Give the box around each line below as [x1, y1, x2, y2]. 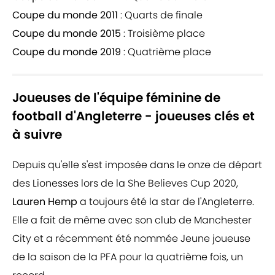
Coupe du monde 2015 [12, 26, 121, 41]
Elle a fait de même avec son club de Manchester [12, 213, 252, 228]
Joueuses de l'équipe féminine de [12, 89, 220, 107]
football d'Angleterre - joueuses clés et [12, 107, 255, 125]
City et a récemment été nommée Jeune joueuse [12, 231, 250, 246]
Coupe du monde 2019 [12, 45, 121, 60]
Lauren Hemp [12, 195, 77, 209]
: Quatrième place [121, 45, 211, 60]
